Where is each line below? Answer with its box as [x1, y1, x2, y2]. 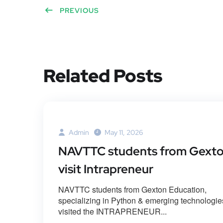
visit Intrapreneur [58, 161, 153, 177]
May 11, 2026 [105, 128, 143, 137]
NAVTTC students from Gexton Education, [58, 184, 207, 196]
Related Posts [43, 64, 162, 88]
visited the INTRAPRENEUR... [58, 206, 167, 218]
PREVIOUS [60, 6, 99, 15]
